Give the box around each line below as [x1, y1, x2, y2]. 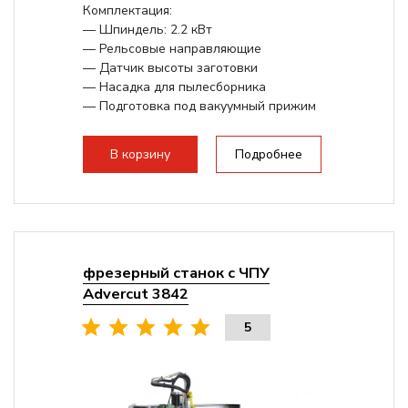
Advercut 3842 [82, 283, 189, 304]
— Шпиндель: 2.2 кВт [82, 21, 212, 38]
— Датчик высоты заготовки [82, 59, 258, 76]
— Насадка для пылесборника [82, 78, 266, 96]
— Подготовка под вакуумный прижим [82, 97, 316, 115]
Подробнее [234, 146, 302, 163]
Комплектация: [82, 2, 172, 19]
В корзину [109, 146, 170, 163]
